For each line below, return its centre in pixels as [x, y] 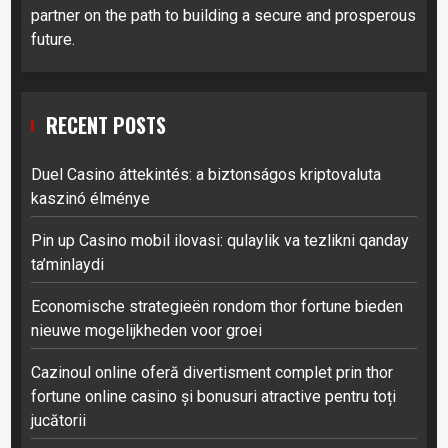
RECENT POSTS [106, 124]
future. [53, 39]
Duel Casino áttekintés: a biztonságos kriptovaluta [206, 174]
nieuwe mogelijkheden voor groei [146, 330]
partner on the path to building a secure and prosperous [223, 15]
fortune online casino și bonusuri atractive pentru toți [213, 396]
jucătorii [58, 420]
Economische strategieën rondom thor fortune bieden [217, 306]
